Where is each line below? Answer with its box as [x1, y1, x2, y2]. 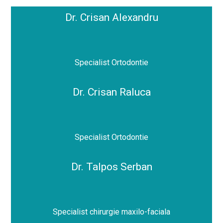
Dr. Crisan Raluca [72, 86, 151, 99]
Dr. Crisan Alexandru [65, 11, 158, 24]
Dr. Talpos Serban [71, 161, 152, 173]
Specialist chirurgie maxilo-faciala [53, 207, 170, 217]
